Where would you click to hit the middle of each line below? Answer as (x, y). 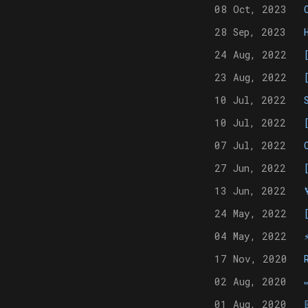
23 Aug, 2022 (251, 77)
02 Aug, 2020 (251, 281)
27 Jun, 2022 (250, 168)
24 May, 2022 (251, 213)
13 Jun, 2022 (250, 190)
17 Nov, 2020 (251, 258)
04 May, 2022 (251, 236)
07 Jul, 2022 (250, 145)
